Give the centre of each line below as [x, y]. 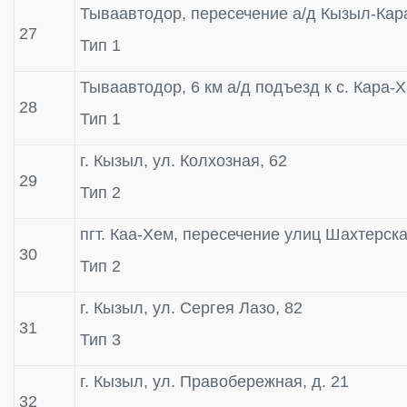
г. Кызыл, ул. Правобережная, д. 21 [214, 381]
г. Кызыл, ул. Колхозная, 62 [184, 160]
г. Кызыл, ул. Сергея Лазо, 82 [191, 308]
